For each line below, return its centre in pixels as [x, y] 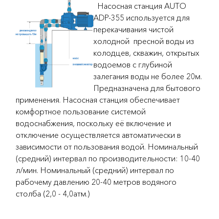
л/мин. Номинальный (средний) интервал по [95, 170]
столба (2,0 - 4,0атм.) [53, 193]
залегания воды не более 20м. [148, 76]
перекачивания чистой [133, 29]
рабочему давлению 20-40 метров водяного [96, 182]
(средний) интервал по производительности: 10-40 [108, 158]
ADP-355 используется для [142, 17]
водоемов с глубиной [133, 64]
